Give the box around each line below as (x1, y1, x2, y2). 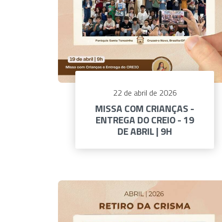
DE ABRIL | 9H (117, 124, 172, 139)
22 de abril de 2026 (112, 87, 177, 99)
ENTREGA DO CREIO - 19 (95, 112, 194, 127)
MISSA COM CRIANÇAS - (95, 101, 194, 116)
